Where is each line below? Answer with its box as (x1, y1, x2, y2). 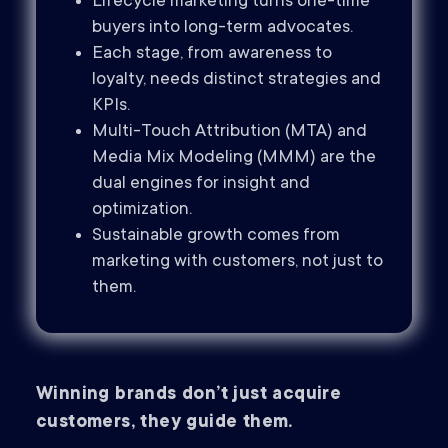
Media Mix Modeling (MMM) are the (92, 148, 376, 169)
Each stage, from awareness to (92, 44, 332, 65)
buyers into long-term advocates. (92, 18, 353, 39)
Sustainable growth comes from (92, 226, 340, 247)
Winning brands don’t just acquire (36, 385, 342, 406)
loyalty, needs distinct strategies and (92, 70, 381, 91)
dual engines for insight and (92, 174, 310, 195)
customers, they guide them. (36, 413, 293, 434)
